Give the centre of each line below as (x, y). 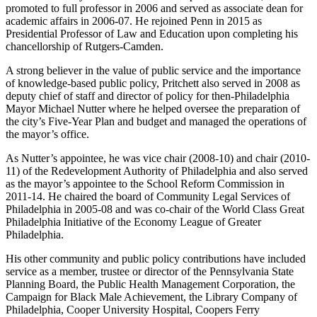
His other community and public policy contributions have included (156, 258)
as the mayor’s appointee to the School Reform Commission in (145, 183)
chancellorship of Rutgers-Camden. (85, 46)
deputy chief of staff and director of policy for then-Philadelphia (148, 96)
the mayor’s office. (47, 134)
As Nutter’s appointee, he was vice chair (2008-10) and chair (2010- (158, 158)
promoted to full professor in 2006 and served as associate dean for (154, 8)
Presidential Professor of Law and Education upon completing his (152, 33)
